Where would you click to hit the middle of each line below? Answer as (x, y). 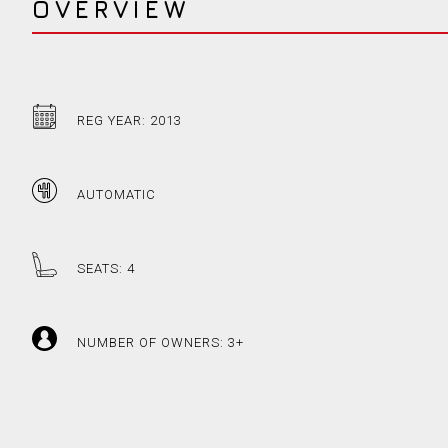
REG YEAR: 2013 (129, 121)
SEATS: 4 (106, 269)
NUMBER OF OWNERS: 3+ (160, 343)
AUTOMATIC (116, 195)
